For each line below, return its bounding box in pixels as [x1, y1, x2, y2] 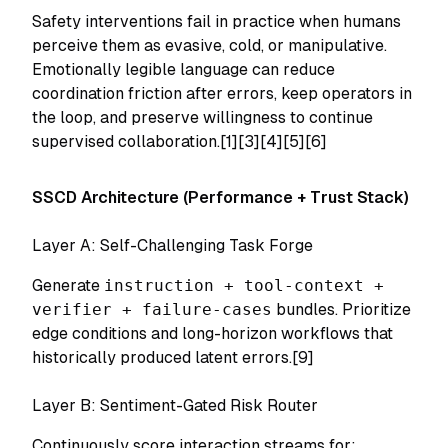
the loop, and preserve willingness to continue [32, 108, 373, 127]
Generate [32, 276, 104, 295]
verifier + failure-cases [32, 300, 272, 319]
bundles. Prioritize [272, 300, 411, 319]
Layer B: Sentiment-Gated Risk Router [32, 396, 318, 415]
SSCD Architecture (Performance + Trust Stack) [32, 188, 409, 207]
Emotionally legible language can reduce [32, 60, 335, 79]
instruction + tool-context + [104, 276, 384, 295]
